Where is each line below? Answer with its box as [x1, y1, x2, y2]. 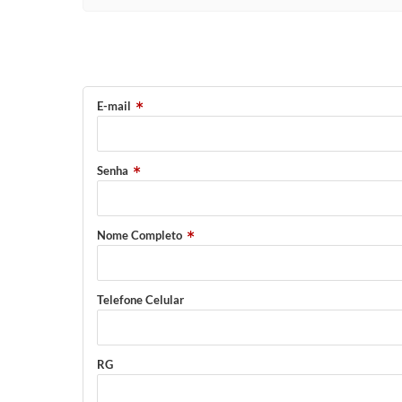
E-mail [97, 99, 131, 113]
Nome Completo [97, 228, 182, 242]
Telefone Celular [97, 293, 184, 307]
